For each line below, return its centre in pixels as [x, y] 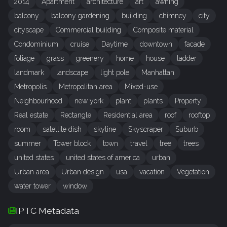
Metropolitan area [86, 87]
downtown [156, 44]
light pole [115, 73]
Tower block [72, 144]
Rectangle [76, 115]
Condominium [36, 44]
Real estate [31, 115]
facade [195, 44]
